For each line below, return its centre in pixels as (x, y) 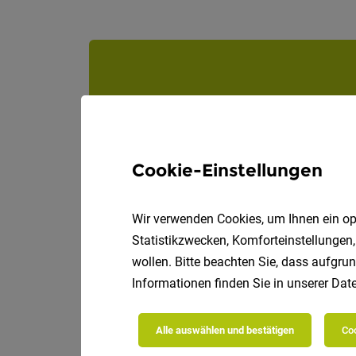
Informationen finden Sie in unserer (232, 283)
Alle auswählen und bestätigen (225, 330)
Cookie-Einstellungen (227, 170)
